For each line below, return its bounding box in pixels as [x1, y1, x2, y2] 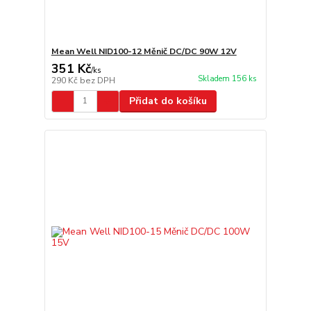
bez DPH [79, 74, 115, 86]
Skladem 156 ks [197, 74, 257, 84]
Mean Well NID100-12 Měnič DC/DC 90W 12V [51, 45, 237, 57]
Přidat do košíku [128, 94, 207, 108]
